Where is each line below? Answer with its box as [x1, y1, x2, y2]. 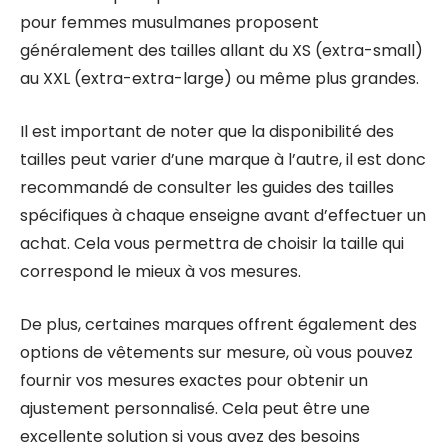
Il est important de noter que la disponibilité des [20, 120, 394, 143]
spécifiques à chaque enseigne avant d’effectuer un [20, 204, 426, 227]
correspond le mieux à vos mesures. [20, 260, 301, 283]
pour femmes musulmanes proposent [20, 11, 319, 34]
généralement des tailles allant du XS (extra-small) [20, 39, 423, 62]
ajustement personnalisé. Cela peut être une [20, 397, 370, 420]
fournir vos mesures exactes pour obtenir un [20, 369, 368, 392]
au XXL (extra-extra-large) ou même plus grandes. [20, 67, 419, 90]
